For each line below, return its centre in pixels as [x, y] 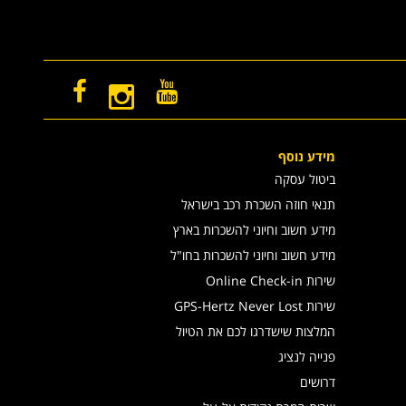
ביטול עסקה [305, 179]
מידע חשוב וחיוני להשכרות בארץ [254, 230]
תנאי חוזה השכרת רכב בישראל [258, 204]
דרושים [318, 382]
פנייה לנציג [307, 357]
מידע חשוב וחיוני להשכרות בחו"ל [253, 255]
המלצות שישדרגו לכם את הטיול [256, 331]
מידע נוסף [307, 156]
